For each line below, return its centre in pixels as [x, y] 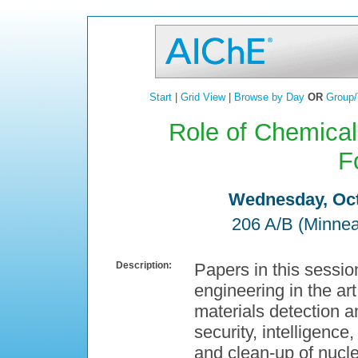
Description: [144, 266]
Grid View [203, 97]
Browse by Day [269, 97]
